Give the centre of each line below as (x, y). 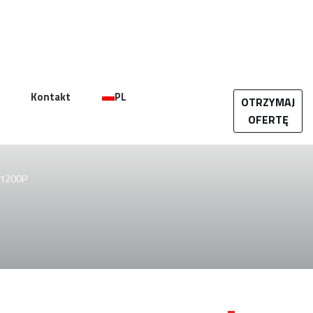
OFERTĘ (268, 119)
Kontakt (51, 97)
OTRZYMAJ (268, 102)
